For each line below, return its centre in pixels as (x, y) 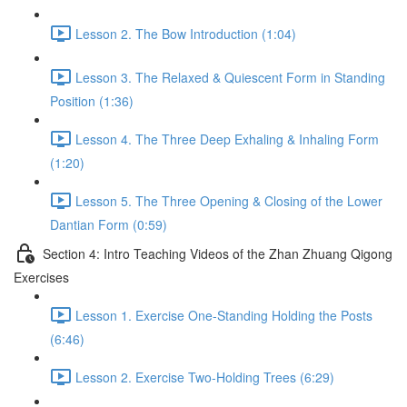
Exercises (41, 277)
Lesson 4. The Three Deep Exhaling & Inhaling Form (227, 139)
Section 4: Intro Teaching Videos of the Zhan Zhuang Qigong (218, 253)
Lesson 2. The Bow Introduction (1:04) (186, 33)
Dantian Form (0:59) (109, 224)
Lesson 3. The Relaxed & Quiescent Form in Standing (230, 77)
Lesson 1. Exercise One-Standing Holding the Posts (224, 315)
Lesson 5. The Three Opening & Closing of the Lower (229, 200)
